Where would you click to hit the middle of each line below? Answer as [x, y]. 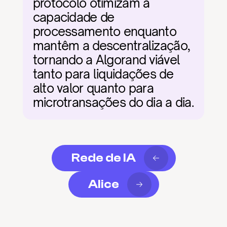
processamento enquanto [104, 31]
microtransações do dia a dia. [113, 102]
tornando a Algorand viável [106, 60]
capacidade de [73, 17]
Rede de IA [103, 158]
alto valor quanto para [93, 88]
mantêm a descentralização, [111, 46]
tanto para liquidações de [103, 74]
